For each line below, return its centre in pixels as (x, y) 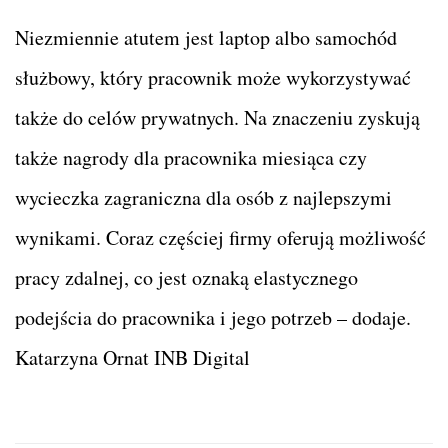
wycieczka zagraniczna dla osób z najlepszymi (203, 198)
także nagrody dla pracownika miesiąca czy (191, 158)
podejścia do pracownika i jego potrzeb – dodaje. (213, 318)
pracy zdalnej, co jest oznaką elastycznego (186, 278)
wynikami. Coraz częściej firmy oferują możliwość (220, 238)
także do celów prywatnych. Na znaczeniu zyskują (217, 118)
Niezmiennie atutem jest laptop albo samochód (206, 38)
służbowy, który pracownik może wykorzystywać (213, 78)
